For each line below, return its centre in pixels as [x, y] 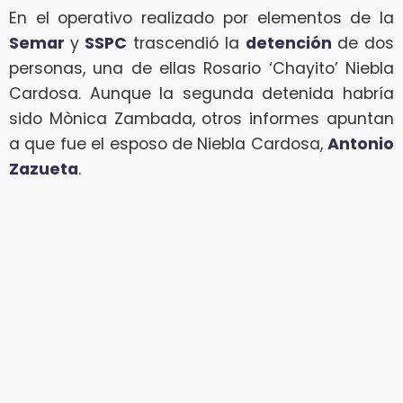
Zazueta [44, 170]
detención [288, 44]
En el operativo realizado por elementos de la [201, 18]
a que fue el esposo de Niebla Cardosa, [168, 144]
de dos [363, 44]
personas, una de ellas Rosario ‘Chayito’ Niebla [201, 69]
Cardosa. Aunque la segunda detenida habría [201, 94]
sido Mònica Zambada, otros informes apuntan [201, 119]
